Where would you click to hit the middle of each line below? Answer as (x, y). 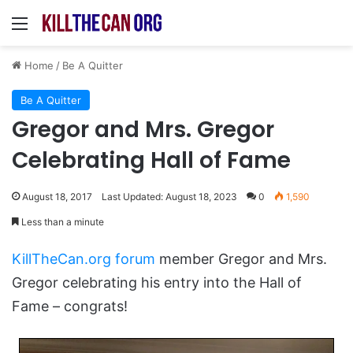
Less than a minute (61, 221)
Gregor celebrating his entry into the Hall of (157, 282)
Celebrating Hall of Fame (151, 160)
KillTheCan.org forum (84, 258)
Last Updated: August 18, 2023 (169, 196)
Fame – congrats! (70, 306)
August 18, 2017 (57, 196)
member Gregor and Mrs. (241, 258)
